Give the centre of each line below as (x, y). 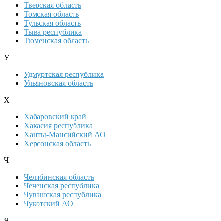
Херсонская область (57, 144)
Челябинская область (59, 177)
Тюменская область (56, 41)
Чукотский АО (48, 204)
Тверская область (53, 5)
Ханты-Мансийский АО (65, 135)
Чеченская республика (61, 186)
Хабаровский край (55, 117)
